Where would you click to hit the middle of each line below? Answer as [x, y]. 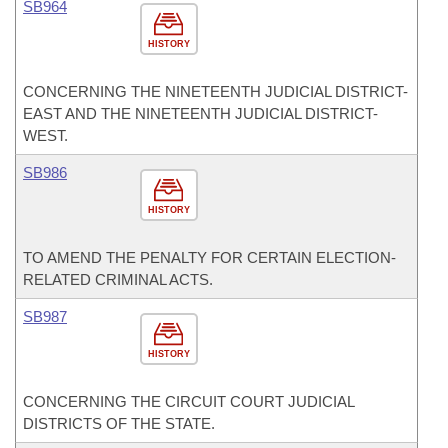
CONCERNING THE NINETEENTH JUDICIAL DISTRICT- [215, 91]
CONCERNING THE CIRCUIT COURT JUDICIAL [188, 401]
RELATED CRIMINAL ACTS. [118, 279]
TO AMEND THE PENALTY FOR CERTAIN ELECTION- [209, 257]
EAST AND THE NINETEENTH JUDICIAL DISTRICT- [200, 113]
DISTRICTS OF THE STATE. [119, 423]
